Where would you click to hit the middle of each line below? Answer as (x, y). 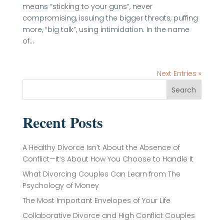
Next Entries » (179, 73)
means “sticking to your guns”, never (87, 6)
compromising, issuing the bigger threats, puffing (110, 18)
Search (184, 90)
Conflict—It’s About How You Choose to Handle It (108, 159)
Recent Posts (62, 122)
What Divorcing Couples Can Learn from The (101, 174)
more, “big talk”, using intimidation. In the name (106, 29)
